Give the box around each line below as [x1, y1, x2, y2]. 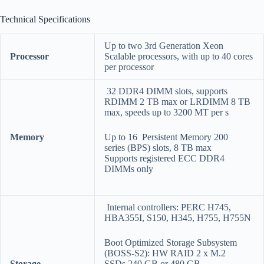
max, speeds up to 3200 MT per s [104, 107, 229, 117]
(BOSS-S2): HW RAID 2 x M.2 [104, 247, 226, 258]
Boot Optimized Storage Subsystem [104, 237, 237, 247]
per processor [104, 61, 154, 72]
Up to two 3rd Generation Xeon [104, 40, 223, 51]
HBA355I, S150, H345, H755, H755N [104, 212, 251, 223]
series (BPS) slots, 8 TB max [104, 142, 212, 153]
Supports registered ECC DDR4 [104, 153, 225, 163]
